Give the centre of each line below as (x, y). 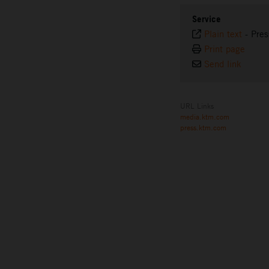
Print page (225, 49)
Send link (223, 64)
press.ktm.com (203, 128)
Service (207, 19)
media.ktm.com (205, 117)
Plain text (223, 34)
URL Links (197, 106)
